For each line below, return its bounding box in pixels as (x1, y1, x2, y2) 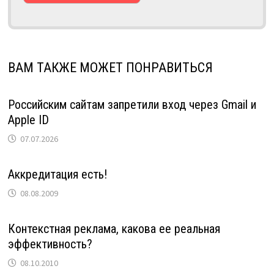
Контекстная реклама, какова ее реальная (7, 221, 220, 236)
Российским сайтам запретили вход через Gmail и (7, 97, 256, 112)
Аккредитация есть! (7, 166, 107, 182)
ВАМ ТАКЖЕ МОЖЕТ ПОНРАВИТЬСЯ (7, 59, 213, 75)
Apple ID (7, 112, 49, 127)
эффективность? (7, 236, 92, 251)
